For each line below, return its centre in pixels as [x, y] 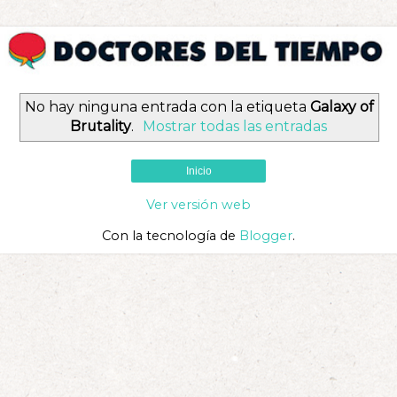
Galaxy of [341, 106]
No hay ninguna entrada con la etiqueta [167, 106]
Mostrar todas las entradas [235, 126]
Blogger [266, 236]
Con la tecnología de [171, 236]
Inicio [198, 171]
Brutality [100, 126]
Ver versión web [198, 205]
